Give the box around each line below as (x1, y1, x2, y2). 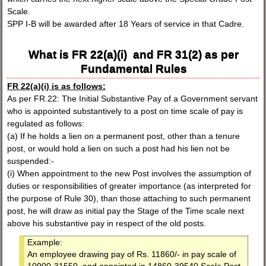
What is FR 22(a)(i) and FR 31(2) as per (28, 48, 239, 61)
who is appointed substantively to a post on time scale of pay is (7, 106, 243, 116)
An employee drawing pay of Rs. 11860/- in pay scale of (27, 249, 237, 259)
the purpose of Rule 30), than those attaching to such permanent (7, 194, 251, 204)
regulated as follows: (7, 119, 85, 129)
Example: (27, 237, 63, 248)
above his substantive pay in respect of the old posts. (7, 218, 207, 229)
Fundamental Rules (80, 62, 187, 75)
